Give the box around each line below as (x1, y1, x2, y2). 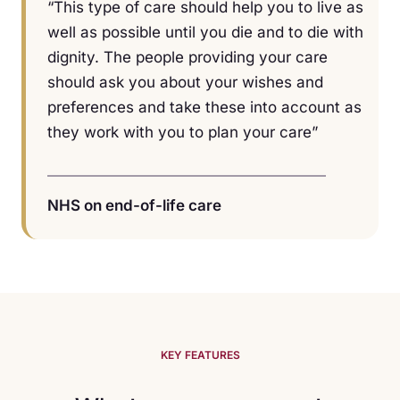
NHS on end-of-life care (47, 196, 221, 215)
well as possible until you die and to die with (47, 23, 363, 42)
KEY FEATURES (160, 348, 240, 362)
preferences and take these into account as (47, 98, 362, 117)
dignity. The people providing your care (47, 48, 328, 67)
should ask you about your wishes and (47, 73, 323, 92)
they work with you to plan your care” (47, 123, 318, 142)
